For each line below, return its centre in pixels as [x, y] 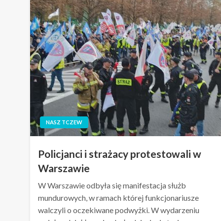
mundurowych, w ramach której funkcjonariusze [119, 198]
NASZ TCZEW [64, 122]
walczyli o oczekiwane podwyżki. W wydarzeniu [119, 210]
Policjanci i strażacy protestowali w [120, 154]
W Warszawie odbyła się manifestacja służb [112, 185]
